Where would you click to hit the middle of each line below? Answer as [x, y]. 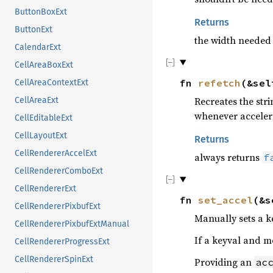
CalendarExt [38, 47]
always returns [228, 157]
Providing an [224, 262]
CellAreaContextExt [51, 82]
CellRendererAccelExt [56, 153]
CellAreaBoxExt [44, 65]
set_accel [225, 200]
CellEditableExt [44, 118]
